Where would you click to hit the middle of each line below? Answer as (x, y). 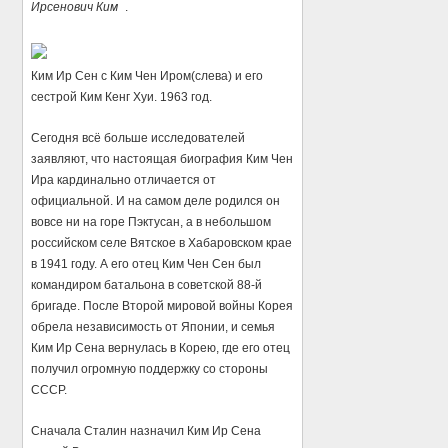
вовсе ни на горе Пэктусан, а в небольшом (151, 221)
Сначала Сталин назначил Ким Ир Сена (146, 430)
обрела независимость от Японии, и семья (153, 326)
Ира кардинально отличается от (124, 179)
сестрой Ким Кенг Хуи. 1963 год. (122, 96)
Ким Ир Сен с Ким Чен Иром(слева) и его (147, 75)
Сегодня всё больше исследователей (138, 137)
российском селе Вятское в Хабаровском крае (162, 242)
